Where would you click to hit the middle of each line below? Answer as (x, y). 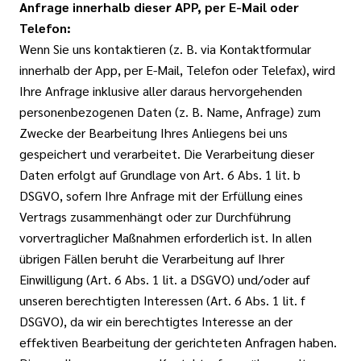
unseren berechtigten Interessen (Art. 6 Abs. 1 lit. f (162, 300)
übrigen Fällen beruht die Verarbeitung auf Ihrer (152, 258)
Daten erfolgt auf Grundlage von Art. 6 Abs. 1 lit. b (160, 174)
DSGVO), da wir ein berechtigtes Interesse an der (156, 321)
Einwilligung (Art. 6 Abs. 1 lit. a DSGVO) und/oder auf (165, 279)
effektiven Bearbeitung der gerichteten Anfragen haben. (178, 342)
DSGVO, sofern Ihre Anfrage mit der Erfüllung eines (161, 195)
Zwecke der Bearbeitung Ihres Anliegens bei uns (154, 133)
